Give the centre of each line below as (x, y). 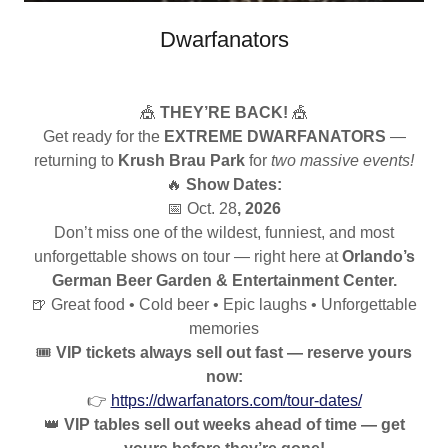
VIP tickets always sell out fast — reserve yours (234, 353)
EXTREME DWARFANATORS (274, 137)
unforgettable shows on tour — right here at (187, 257)
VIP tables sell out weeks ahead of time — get (234, 425)
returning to (76, 161)
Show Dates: (234, 185)
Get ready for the (103, 137)
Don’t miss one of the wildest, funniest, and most (224, 233)
